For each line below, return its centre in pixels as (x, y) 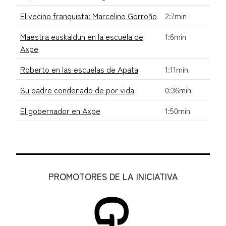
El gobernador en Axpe (60, 110)
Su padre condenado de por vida (77, 90)
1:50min (178, 110)
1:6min (176, 36)
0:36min (178, 90)
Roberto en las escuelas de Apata (79, 69)
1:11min (177, 69)
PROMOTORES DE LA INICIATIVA (113, 176)
